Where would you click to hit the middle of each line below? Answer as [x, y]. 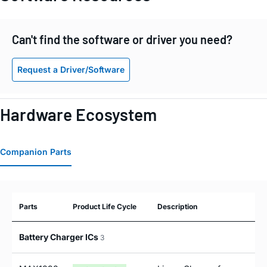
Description [177, 207]
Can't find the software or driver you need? [122, 40]
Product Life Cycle [105, 207]
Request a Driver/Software [71, 69]
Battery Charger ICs [60, 237]
